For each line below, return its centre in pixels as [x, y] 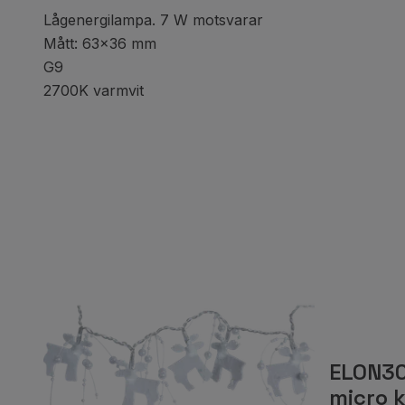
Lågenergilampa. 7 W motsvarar [153, 20]
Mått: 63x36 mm [100, 43]
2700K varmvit [94, 90]
